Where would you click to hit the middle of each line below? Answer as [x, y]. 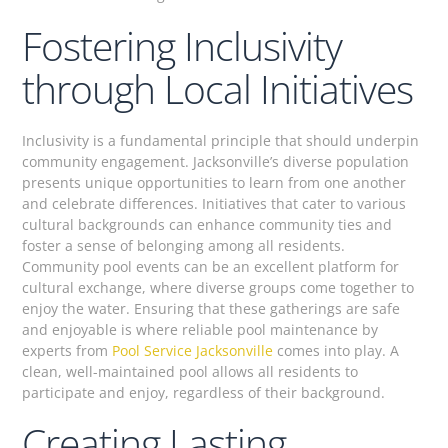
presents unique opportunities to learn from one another [214, 182]
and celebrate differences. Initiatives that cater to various [214, 203]
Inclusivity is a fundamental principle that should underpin [221, 140]
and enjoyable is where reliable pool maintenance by [200, 329]
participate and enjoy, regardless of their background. [204, 392]
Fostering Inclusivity [182, 45]
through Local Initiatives [218, 88]
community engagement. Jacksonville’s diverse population [216, 161]
